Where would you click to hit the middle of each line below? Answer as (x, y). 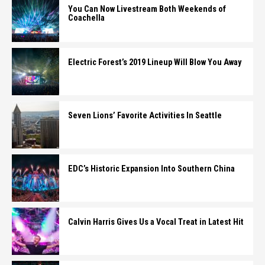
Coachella (86, 18)
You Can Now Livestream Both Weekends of (147, 9)
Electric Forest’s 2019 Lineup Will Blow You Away (155, 62)
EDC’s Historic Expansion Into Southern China (151, 169)
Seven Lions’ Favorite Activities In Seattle (145, 116)
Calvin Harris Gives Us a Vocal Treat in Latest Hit (156, 222)
